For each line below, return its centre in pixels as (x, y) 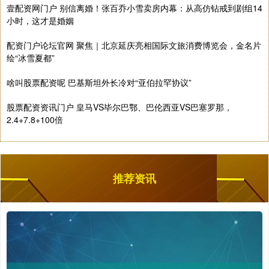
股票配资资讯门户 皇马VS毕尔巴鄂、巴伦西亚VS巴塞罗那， (119, 107)
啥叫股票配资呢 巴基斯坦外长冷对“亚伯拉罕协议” (99, 83)
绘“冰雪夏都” (31, 58)
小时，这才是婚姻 (40, 21)
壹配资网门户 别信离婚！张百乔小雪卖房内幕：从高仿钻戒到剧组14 (134, 8)
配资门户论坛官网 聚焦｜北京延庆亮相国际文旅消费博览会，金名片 (134, 45)
